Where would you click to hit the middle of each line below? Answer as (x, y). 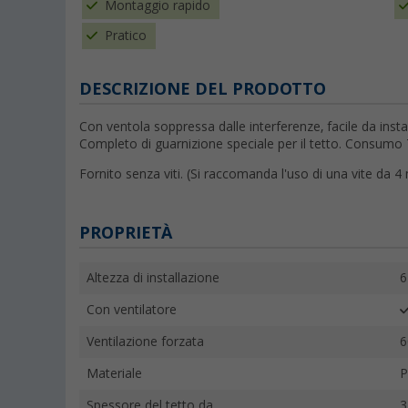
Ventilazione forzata (145, 342)
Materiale (114, 374)
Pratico (126, 36)
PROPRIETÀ (126, 233)
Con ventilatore (132, 310)
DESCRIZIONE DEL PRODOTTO (203, 89)
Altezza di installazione (153, 278)
